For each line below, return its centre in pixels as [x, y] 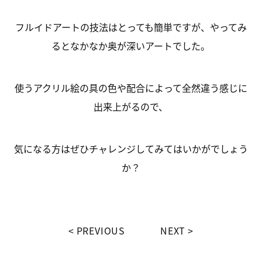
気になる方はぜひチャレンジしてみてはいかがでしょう [131, 148]
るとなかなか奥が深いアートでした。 [131, 45]
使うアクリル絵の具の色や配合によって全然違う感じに [131, 87]
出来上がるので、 [131, 106]
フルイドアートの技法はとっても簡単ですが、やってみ [131, 27]
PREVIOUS [101, 230]
